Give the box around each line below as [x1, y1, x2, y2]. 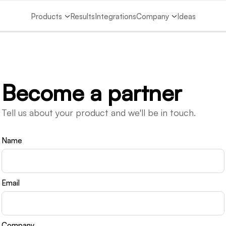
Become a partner [2, 79, 182, 106]
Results [70, 11, 95, 21]
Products [30, 11, 62, 21]
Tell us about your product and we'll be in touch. [2, 107, 196, 118]
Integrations [94, 11, 136, 21]
